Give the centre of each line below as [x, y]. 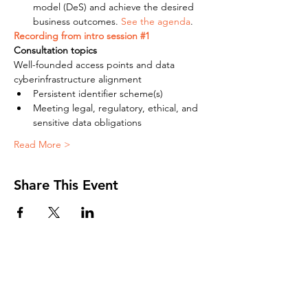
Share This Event [66, 185]
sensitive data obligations [87, 122]
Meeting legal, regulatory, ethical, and [117, 108]
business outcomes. [77, 21]
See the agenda [156, 21]
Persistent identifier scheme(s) [98, 93]
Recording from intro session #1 [82, 36]
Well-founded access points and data [96, 65]
